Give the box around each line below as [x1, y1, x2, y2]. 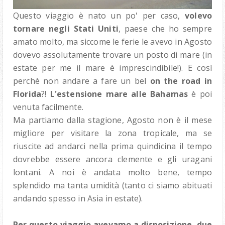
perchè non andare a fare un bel [13, 75, 150, 87]
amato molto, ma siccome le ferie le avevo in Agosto [13, 36, 212, 48]
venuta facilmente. [13, 101, 83, 113]
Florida [13, 88, 42, 100]
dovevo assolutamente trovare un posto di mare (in [13, 49, 212, 61]
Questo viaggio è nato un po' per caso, [13, 10, 185, 22]
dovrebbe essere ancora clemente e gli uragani [13, 154, 212, 165]
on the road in [150, 75, 212, 87]
